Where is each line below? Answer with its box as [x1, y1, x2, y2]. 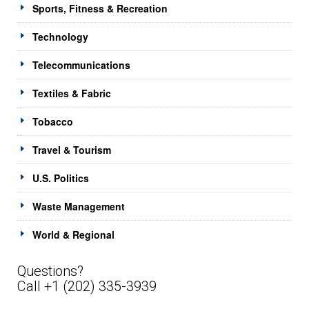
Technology [32, 29, 88, 43]
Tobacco [32, 114, 73, 128]
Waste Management [32, 199, 125, 213]
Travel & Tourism [32, 142, 111, 157]
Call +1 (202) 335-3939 [17, 277, 157, 295]
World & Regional [32, 227, 114, 241]
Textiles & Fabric [32, 86, 111, 100]
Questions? [17, 262, 83, 279]
